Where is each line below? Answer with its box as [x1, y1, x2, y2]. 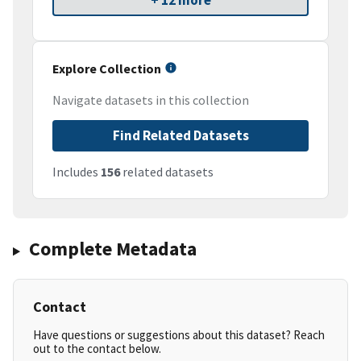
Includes [52, 164, 101, 180]
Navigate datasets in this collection [52, 92, 249, 109]
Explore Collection [52, 60, 161, 77]
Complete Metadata [28, 236, 197, 262]
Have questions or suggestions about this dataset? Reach [33, 327, 325, 343]
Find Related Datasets [112, 127, 249, 145]
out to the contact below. [33, 341, 161, 357]
